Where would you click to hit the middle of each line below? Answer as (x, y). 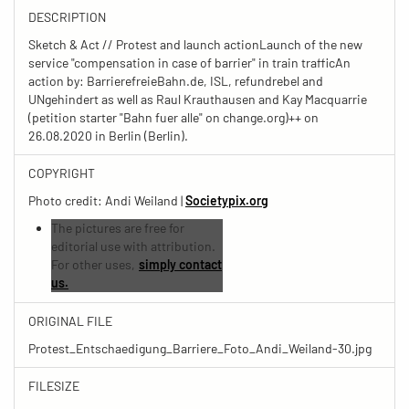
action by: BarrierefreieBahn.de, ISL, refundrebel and (176, 80)
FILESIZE (54, 385)
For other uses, (94, 264)
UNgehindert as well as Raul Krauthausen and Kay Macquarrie (198, 99)
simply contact (180, 264)
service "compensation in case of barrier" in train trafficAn (189, 62)
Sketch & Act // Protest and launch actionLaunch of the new (195, 44)
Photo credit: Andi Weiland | (107, 200)
